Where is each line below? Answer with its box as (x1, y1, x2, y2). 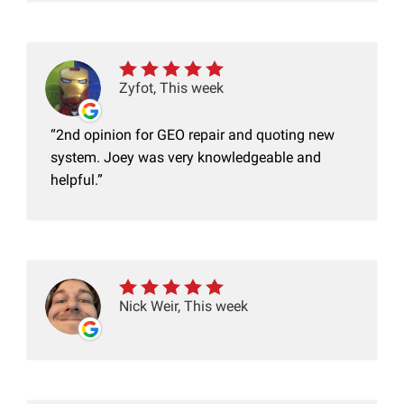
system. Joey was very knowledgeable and (50, 149, 321, 167)
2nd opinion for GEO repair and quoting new (56, 126, 335, 144)
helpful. (50, 171, 97, 189)
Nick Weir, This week (119, 298, 248, 316)
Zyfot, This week (119, 79, 224, 97)
